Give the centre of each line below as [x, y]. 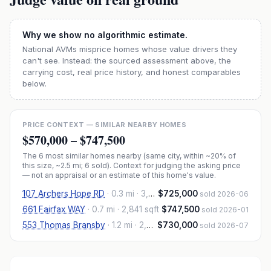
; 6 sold [94, 165]
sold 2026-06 [224, 194]
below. [34, 83]
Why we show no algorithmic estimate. [105, 35]
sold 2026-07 [224, 225]
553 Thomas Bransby [64, 225]
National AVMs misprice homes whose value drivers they [130, 49]
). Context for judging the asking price [174, 165]
